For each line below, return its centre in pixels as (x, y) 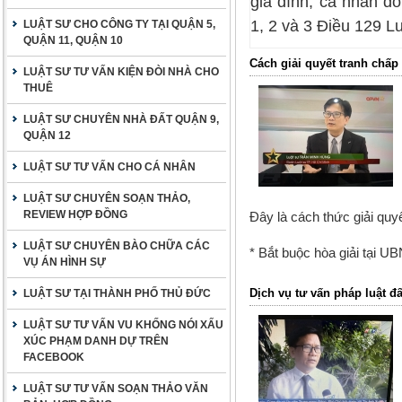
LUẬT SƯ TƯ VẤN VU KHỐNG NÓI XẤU (123, 325)
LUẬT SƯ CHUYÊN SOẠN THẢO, (107, 198)
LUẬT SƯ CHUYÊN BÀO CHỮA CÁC (117, 246)
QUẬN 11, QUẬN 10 (73, 40)
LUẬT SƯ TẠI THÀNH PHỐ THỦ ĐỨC (117, 293)
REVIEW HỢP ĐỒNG (75, 214)
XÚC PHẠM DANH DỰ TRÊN (96, 341)
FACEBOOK (54, 357)
